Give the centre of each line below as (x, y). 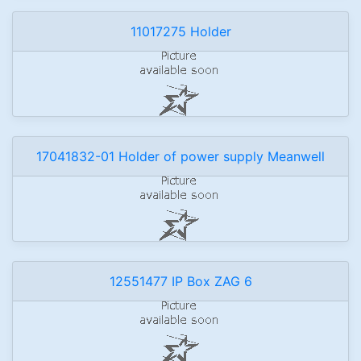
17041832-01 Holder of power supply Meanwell (180, 156)
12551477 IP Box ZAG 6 (180, 281)
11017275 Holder (180, 31)
